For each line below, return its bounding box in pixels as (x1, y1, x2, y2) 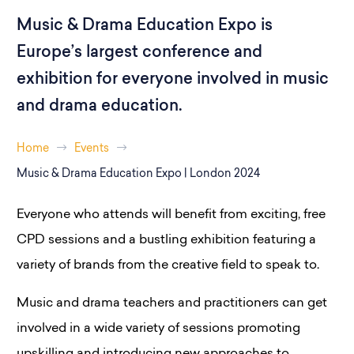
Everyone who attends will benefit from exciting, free (17, 209, 326, 221)
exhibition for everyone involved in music (17, 72, 329, 88)
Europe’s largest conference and (17, 45, 262, 61)
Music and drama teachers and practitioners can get (17, 297, 327, 310)
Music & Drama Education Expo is (17, 18, 273, 34)
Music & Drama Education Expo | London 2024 (17, 168, 260, 180)
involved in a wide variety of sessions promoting (17, 322, 300, 335)
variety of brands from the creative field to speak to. (17, 259, 319, 272)
